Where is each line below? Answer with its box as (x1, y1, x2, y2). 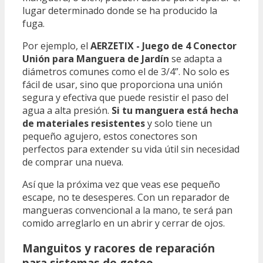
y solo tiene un (145, 116, 212, 130)
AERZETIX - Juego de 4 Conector (90, 39, 237, 52)
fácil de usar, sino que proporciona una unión (22, 77, 222, 91)
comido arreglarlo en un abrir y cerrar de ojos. (22, 216, 225, 230)
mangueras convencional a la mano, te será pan (22, 203, 232, 217)
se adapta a (169, 52, 222, 65)
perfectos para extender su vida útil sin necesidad (22, 142, 240, 156)
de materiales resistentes (22, 116, 145, 130)
